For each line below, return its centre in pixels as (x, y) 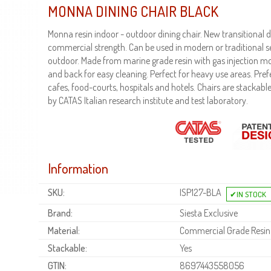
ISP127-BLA (201, 193)
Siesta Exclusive (208, 213)
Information (78, 168)
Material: (64, 230)
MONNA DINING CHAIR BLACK (133, 11)
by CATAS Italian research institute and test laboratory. (148, 100)
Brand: (60, 213)
